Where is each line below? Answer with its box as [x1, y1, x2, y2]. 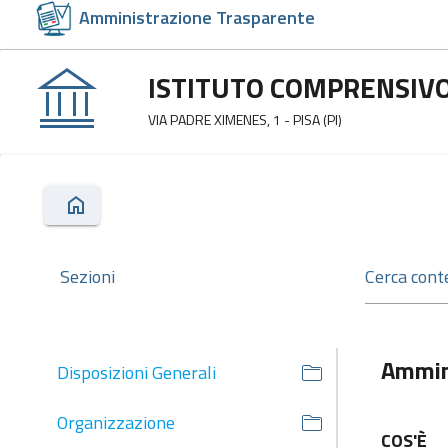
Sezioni [60, 262, 115, 290]
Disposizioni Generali [57, 359, 216, 386]
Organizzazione [57, 409, 175, 436]
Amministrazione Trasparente [78, 4, 315, 32]
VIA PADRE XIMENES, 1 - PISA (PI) [147, 108, 342, 130]
